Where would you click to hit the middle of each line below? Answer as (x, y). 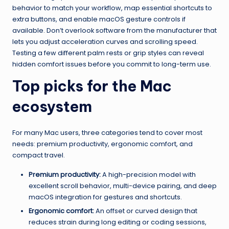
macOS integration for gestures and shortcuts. (105, 197)
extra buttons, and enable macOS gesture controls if (99, 19)
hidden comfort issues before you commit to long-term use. (112, 64)
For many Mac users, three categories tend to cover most (107, 133)
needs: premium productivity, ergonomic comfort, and (102, 144)
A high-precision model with (148, 175)
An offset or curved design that (146, 211)
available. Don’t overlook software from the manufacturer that (114, 31)
